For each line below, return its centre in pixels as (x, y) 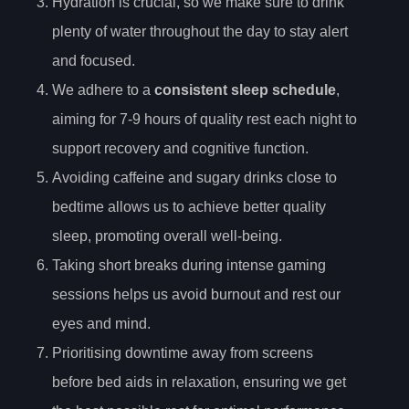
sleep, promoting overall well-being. (167, 236)
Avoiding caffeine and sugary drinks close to (194, 177)
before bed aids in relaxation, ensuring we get (199, 382)
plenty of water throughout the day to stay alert (200, 31)
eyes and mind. (101, 323)
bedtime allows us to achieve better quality (189, 206)
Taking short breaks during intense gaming (189, 265)
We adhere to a (103, 89)
